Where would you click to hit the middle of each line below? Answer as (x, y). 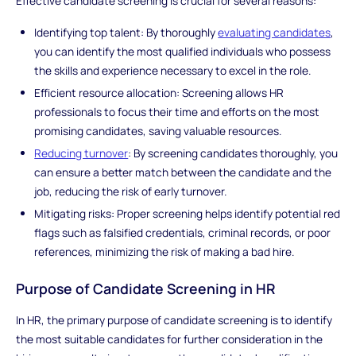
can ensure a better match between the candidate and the (183, 172)
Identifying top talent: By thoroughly (126, 33)
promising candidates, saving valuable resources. (158, 130)
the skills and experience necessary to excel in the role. (173, 71)
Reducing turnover (81, 153)
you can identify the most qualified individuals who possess (183, 52)
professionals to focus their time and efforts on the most (177, 111)
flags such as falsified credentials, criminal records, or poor (183, 232)
